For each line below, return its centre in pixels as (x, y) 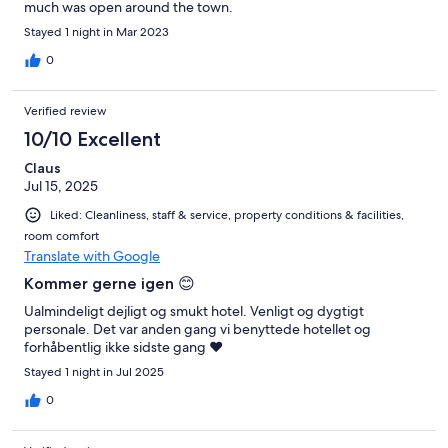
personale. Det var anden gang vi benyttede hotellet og (197, 328)
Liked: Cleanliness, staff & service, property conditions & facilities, (227, 214)
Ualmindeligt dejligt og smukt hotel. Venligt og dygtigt (194, 310)
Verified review (65, 110)
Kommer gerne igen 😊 (109, 283)
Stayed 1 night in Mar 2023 (96, 31)
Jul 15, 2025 (61, 185)
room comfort (61, 235)
